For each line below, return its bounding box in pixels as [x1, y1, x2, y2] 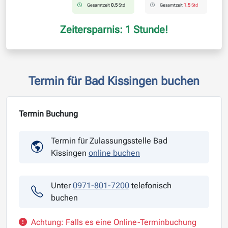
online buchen [89, 148, 140, 158]
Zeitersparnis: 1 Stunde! [60, 23, 168, 36]
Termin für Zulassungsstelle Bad [51, 136, 167, 146]
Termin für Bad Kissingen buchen [28, 74, 199, 89]
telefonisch [129, 181, 172, 191]
